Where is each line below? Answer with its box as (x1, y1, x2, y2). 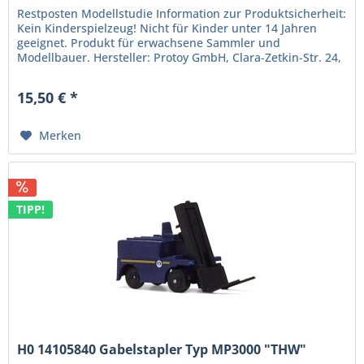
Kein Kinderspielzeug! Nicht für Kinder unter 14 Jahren (17, 19, 318, 36)
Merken (39, 127, 82, 143)
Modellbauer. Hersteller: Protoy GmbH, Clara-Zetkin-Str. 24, (17, 49, 342, 65)
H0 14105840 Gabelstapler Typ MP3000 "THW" (17, 340, 307, 358)
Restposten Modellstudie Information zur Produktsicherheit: (17, 5, 347, 21)
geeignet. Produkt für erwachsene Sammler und (17, 34, 281, 50)
